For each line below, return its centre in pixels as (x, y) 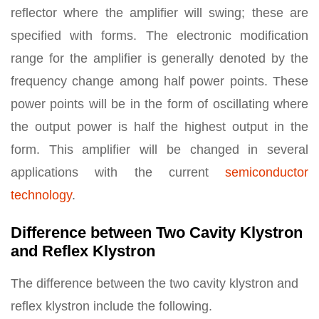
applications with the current (118, 173)
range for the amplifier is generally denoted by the (159, 59)
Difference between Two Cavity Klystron (157, 233)
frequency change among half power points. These (159, 82)
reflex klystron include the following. (111, 307)
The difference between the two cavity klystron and (155, 284)
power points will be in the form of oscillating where (159, 104)
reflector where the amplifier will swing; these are (159, 13)
